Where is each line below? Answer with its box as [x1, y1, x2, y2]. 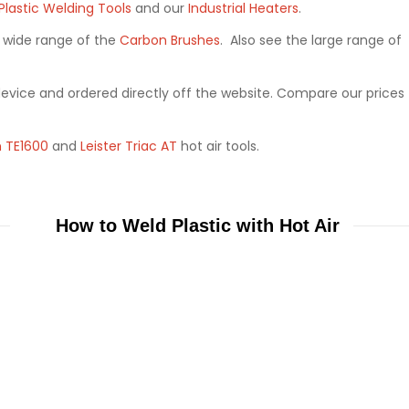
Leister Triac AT [80, 136, 177, 155]
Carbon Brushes [120, 30, 220, 49]
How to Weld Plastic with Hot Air [55, 215, 340, 236]
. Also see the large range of [220, 30, 402, 49]
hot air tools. [177, 136, 259, 155]
